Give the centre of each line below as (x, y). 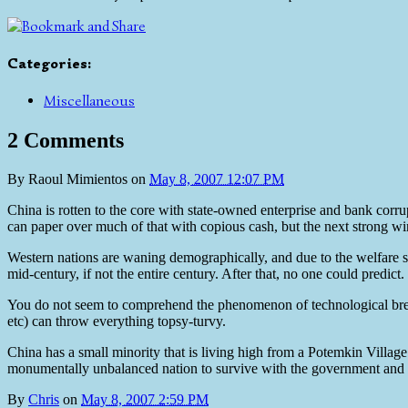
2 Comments (66, 141)
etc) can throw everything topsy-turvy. (117, 321)
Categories (47, 64)
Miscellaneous (89, 102)
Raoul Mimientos (78, 179)
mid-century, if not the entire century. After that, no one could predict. (206, 274)
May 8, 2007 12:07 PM (217, 179)
